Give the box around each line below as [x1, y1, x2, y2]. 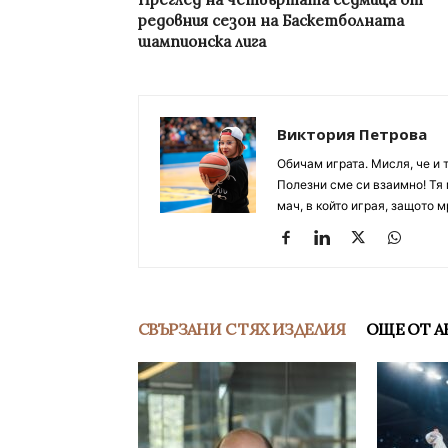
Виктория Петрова [277, 124, 427, 145]
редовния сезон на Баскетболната [138, 11, 404, 31]
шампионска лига [138, 32, 266, 52]
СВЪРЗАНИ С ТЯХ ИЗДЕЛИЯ [138, 319, 346, 340]
